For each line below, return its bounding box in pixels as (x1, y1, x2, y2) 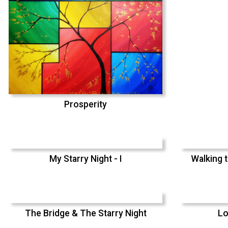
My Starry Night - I (49, 154, 122, 164)
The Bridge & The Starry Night (24, 208, 147, 219)
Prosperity (64, 99, 107, 110)
